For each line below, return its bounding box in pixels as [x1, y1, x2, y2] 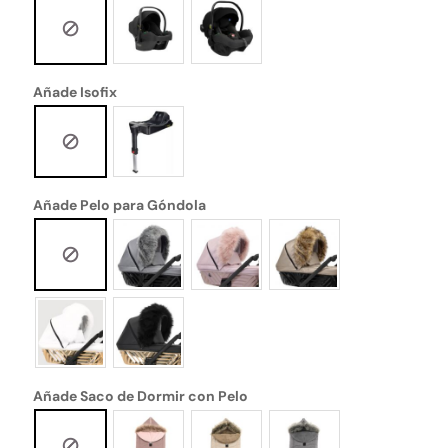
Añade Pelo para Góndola [33, 195, 207, 214]
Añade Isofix [33, 82, 118, 101]
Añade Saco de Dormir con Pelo [33, 387, 249, 406]
